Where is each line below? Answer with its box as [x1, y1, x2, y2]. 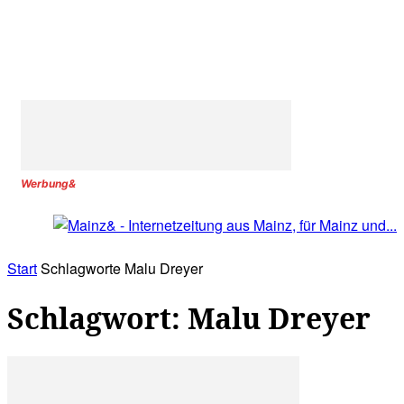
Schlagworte [41, 258, 121, 280]
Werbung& [21, 177, 76, 190]
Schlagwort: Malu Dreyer [7, 298, 371, 337]
